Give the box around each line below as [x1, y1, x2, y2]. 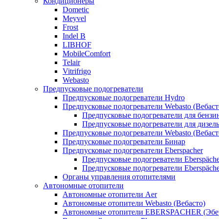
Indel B [63, 32, 86, 40]
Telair [63, 58, 80, 66]
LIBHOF [63, 41, 91, 49]
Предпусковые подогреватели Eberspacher [63, 146, 203, 154]
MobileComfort [63, 49, 110, 58]
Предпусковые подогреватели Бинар [63, 137, 185, 146]
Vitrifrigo [63, 67, 91, 75]
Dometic [63, 5, 89, 14]
